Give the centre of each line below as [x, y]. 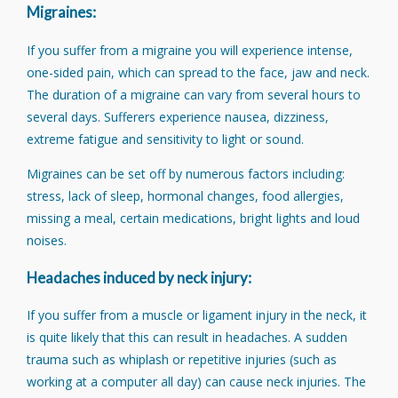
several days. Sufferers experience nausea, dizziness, [178, 116]
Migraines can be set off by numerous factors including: [186, 173]
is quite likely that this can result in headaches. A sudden [187, 338]
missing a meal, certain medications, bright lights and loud [193, 218]
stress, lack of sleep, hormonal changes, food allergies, [185, 195]
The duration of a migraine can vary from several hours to [194, 94]
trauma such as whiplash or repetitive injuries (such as [182, 360]
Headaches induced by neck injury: [139, 278]
